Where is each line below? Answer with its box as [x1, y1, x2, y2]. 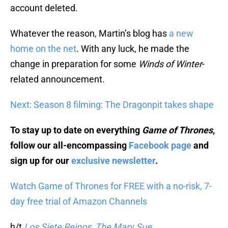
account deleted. [10, 3, 78, 14]
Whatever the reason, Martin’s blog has [10, 28, 169, 39]
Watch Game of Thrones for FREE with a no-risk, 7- [10, 181, 212, 192]
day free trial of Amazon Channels [10, 196, 147, 207]
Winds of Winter [138, 59, 202, 70]
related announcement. [10, 74, 105, 85]
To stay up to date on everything [10, 125, 142, 136]
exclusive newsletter [71, 155, 155, 166]
